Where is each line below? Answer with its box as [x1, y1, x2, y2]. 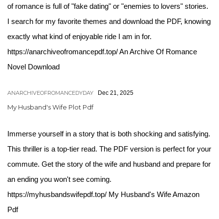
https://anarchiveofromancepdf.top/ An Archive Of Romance [7, 47, 197, 56]
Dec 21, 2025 [98, 89, 133, 96]
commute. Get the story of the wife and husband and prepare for [7, 160, 211, 168]
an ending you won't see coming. [7, 175, 111, 183]
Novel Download [7, 63, 60, 71]
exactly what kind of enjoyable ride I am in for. [7, 32, 152, 41]
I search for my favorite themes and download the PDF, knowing [7, 17, 211, 25]
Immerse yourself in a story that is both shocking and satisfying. [7, 130, 210, 138]
